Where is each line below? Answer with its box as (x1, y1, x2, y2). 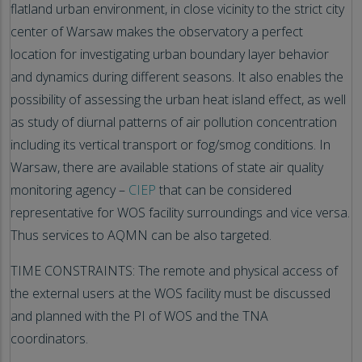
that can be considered (156, 180, 292, 199)
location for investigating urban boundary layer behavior (11, 44, 329, 63)
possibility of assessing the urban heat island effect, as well (11, 90, 346, 108)
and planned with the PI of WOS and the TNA (11, 306, 268, 325)
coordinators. (11, 329, 91, 347)
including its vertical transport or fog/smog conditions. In (11, 135, 330, 154)
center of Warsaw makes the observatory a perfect (11, 22, 303, 40)
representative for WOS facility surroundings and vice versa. (11, 203, 350, 221)
